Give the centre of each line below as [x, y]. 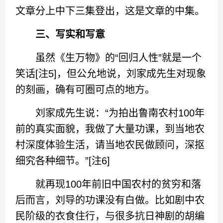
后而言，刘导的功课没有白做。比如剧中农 [110, 200]
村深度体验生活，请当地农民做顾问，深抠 [110, 145]
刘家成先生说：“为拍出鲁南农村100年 [110, 113]
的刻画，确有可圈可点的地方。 [85, 90]
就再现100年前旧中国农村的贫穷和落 [109, 184]
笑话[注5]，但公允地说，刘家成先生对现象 [111, 74]
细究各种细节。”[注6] [63, 161]
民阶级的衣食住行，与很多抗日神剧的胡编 [110, 216]
